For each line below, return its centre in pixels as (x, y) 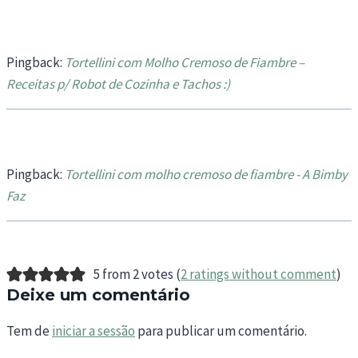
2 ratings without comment (258, 274)
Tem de (29, 331)
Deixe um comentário (98, 295)
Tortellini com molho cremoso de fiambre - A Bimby (206, 175)
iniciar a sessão (93, 331)
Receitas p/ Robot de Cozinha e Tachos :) (118, 84)
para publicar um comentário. (221, 331)
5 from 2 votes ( (137, 274)
